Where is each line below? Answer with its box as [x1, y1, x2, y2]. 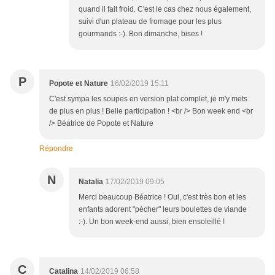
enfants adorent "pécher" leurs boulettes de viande [79, 205, 247, 214]
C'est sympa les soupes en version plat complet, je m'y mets [49, 95, 247, 104]
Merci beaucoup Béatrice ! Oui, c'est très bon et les [79, 193, 246, 202]
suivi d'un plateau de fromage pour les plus [79, 17, 222, 26]
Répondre [39, 144, 73, 153]
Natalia [79, 177, 103, 187]
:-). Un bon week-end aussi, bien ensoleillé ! [79, 217, 225, 227]
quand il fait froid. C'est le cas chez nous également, [79, 5, 251, 14]
